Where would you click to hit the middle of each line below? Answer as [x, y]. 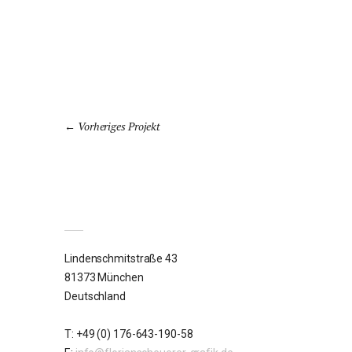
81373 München [104, 277]
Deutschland [95, 296]
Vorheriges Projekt [119, 126]
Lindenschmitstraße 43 [121, 258]
